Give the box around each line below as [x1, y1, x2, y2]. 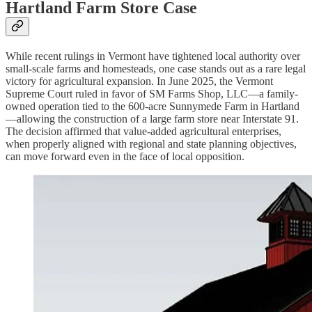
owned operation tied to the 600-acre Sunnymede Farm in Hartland [6, 100, 299, 113]
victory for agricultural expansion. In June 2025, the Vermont [6, 75, 273, 88]
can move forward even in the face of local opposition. [6, 150, 244, 163]
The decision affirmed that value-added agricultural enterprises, [6, 125, 281, 138]
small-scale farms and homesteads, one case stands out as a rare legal [6, 63, 306, 75]
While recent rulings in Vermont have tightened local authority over [6, 50, 300, 63]
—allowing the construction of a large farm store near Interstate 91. [6, 113, 299, 125]
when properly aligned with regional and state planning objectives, [6, 138, 297, 150]
